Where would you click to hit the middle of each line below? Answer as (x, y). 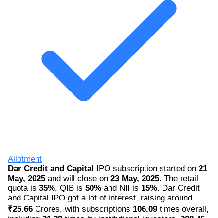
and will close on (78, 178)
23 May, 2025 (135, 178)
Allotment (25, 159)
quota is (23, 188)
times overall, (183, 209)
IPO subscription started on (146, 168)
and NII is (121, 188)
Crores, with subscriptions (83, 209)
